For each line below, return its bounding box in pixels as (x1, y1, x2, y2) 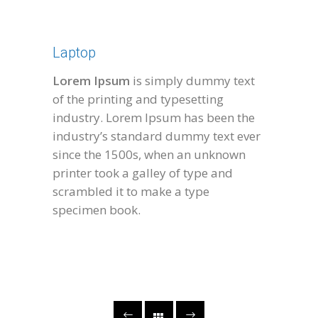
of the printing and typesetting (53, 91, 224, 108)
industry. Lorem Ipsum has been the (53, 109, 255, 126)
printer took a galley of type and (53, 165, 233, 182)
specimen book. (53, 202, 141, 219)
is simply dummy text (130, 72, 255, 89)
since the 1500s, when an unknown (53, 146, 246, 163)
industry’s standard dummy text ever (53, 128, 261, 145)
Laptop (53, 44, 96, 62)
